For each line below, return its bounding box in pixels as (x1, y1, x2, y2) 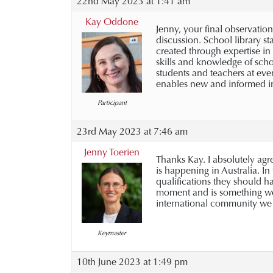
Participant (97, 99, 127, 107)
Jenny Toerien (84, 146, 140, 158)
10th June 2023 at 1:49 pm (77, 256, 188, 268)
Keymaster (97, 229, 126, 237)
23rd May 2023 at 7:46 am (77, 126, 188, 137)
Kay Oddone (85, 16, 138, 27)
